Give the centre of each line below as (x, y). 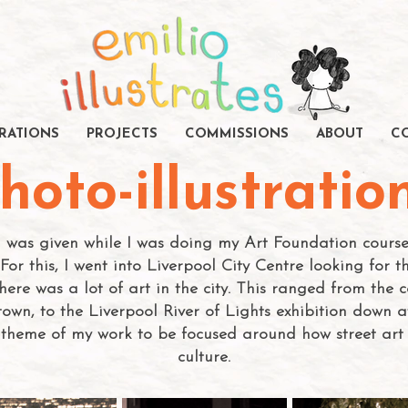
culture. (204, 357)
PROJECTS (122, 134)
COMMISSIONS (237, 134)
